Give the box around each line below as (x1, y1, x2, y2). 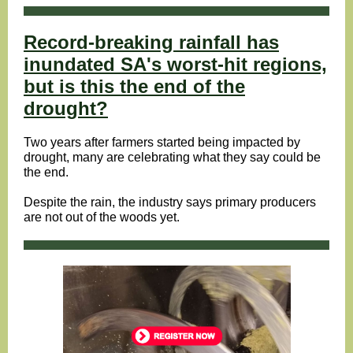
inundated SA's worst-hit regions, (24, 54, 327, 75)
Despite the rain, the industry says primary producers (24, 195, 316, 209)
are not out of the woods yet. (24, 210, 180, 224)
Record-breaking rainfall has (24, 32, 279, 53)
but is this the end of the (24, 76, 245, 97)
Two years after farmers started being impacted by (24, 136, 300, 149)
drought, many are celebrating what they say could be (24, 150, 321, 164)
